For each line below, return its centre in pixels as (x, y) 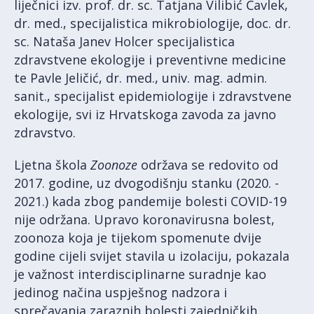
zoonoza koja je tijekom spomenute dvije (138, 238)
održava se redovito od (208, 165)
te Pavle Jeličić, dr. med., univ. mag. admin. (141, 78)
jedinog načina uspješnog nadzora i (121, 293)
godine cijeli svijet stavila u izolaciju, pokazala (152, 256)
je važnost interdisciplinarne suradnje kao (140, 274)
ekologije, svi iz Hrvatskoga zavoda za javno (145, 115)
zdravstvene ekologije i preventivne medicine (150, 60)
